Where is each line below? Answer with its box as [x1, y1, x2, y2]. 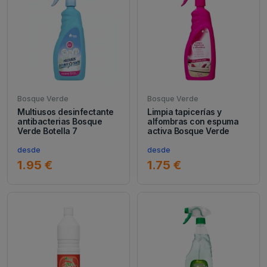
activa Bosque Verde [147, 126, 229, 136]
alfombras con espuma [147, 116, 239, 127]
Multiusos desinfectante [17, 107, 114, 117]
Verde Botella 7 [17, 126, 77, 136]
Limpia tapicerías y [147, 107, 222, 117]
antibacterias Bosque [17, 116, 103, 127]
